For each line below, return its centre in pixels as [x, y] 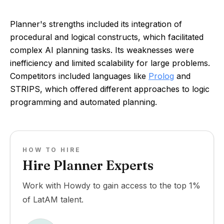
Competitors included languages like [79, 76]
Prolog [161, 76]
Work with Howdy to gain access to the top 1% [111, 185]
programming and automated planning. [83, 102]
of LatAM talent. [53, 199]
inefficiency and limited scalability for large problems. [110, 63]
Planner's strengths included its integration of [96, 24]
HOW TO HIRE [52, 150]
